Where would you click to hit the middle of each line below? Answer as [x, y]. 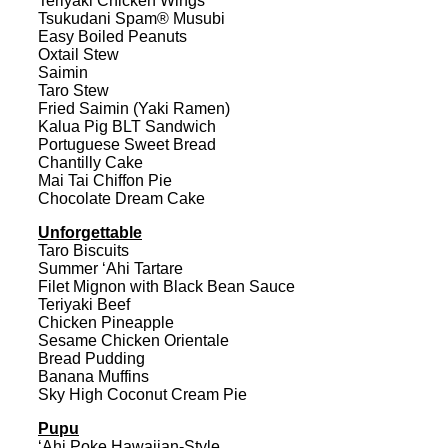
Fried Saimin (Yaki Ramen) [134, 108]
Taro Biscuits [83, 250]
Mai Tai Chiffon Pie [105, 180]
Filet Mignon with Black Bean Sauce [166, 286]
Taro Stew [73, 90]
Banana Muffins [93, 376]
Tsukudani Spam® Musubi [131, 18]
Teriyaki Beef [84, 304]
